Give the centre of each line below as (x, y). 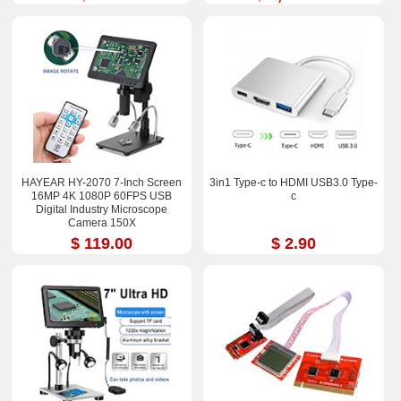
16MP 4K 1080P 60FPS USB (102, 196)
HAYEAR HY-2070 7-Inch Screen (102, 182)
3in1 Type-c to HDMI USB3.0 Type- (293, 182)
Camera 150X (102, 222)
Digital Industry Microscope (102, 209)
